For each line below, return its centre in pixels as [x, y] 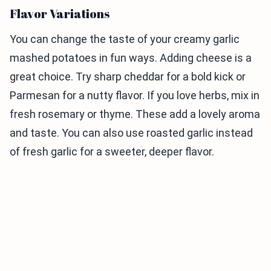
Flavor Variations [60, 14]
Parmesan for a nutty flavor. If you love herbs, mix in [135, 96]
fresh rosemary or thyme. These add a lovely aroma [135, 114]
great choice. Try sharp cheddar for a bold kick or [128, 77]
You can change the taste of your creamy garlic [125, 39]
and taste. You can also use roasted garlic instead [131, 133]
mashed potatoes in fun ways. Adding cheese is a [131, 58]
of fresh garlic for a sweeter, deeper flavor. [112, 152]
